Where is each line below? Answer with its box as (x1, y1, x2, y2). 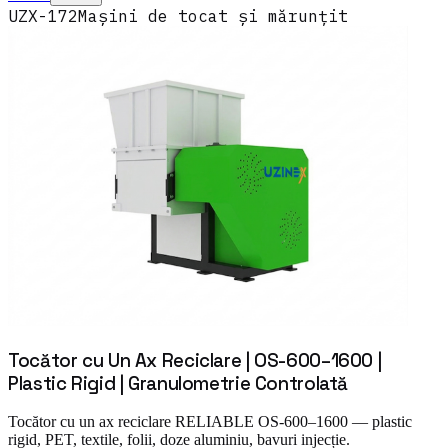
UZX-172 (8, 5, 78, 26)
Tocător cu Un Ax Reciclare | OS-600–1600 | (8, 348, 382, 372)
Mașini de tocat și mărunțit (78, 5, 348, 26)
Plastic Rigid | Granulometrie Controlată (8, 371, 349, 395)
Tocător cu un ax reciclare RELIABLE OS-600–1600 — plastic (8, 413, 412, 431)
